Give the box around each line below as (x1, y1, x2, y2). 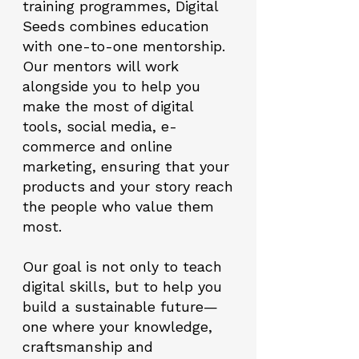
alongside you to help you (22, 78, 200, 95)
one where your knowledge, (22, 318, 212, 335)
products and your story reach (22, 178, 233, 195)
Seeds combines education (22, 18, 209, 34)
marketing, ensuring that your (22, 158, 229, 175)
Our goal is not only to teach (22, 258, 222, 275)
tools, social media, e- (22, 118, 177, 135)
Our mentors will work (22, 58, 179, 75)
